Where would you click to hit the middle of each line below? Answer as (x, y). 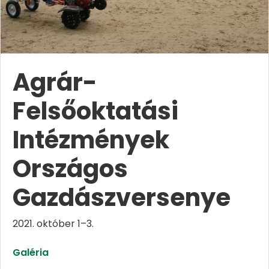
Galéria (31, 253)
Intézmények (91, 140)
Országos (70, 169)
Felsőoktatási (95, 111)
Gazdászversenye (122, 198)
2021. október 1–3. (53, 224)
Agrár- (55, 83)
